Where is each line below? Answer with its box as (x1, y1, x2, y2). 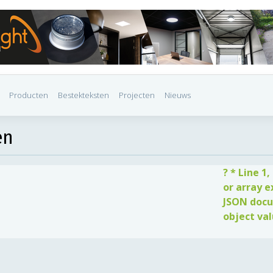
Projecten (119, 90, 155, 101)
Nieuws (165, 90, 191, 101)
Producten (9, 90, 48, 101)
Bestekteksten (58, 90, 109, 101)
